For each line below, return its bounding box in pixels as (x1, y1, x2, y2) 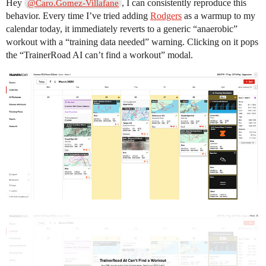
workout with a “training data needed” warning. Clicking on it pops (6, 37, 258, 47)
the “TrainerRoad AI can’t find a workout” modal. (6, 50, 193, 61)
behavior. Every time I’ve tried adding (6, 11, 150, 21)
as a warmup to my (182, 11, 255, 21)
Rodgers (150, 11, 182, 21)
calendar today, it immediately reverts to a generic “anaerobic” (6, 24, 237, 34)
